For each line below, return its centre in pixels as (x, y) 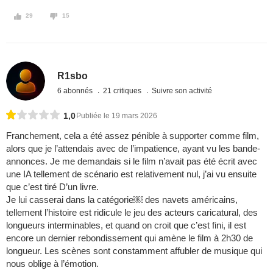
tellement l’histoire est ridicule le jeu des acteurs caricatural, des (132, 213)
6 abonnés (76, 90)
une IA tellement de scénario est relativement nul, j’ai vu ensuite (131, 174)
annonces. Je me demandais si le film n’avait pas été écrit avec (132, 161)
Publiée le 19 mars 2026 (117, 116)
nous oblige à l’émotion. (52, 264)
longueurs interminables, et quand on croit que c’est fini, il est (126, 225)
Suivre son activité (182, 90)
